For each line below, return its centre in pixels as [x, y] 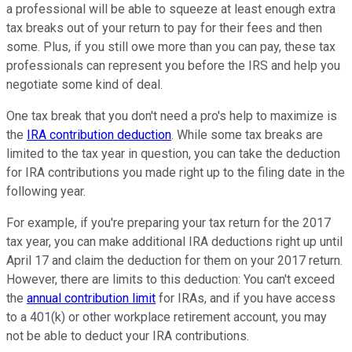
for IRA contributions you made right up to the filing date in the [176, 172]
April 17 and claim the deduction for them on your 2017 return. [174, 260]
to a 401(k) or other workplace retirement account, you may [167, 317]
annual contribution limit [91, 298]
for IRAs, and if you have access [246, 298]
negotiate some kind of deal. [84, 84]
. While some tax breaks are [247, 134]
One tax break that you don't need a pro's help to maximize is [172, 115]
